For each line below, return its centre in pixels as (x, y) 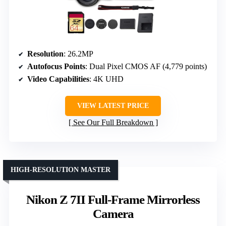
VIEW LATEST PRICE (113, 106)
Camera (113, 214)
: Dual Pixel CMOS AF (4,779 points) (146, 67)
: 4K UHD (106, 79)
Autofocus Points (56, 67)
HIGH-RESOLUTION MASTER (61, 170)
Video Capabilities (58, 79)
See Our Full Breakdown (113, 123)
